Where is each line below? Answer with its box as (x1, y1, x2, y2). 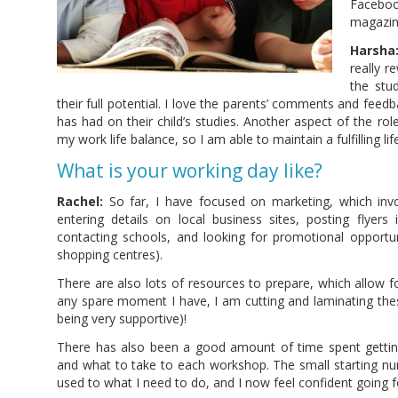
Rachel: (57, 193, 103, 211)
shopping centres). (57, 246, 163, 264)
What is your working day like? (57, 158, 322, 184)
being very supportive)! (57, 310, 187, 328)
